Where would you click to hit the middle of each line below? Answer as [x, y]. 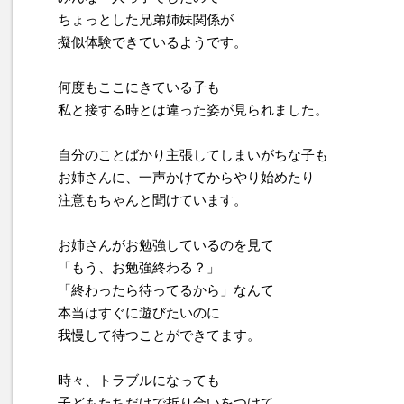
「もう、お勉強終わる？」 [139, 268]
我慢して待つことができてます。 [159, 335]
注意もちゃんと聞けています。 [152, 200]
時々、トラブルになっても [139, 381]
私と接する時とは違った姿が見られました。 [193, 110]
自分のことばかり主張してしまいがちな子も [193, 155]
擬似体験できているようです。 [152, 42]
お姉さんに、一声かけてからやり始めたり [186, 178]
